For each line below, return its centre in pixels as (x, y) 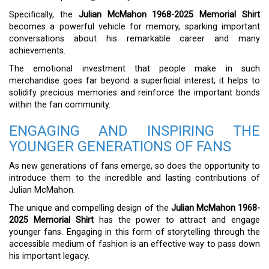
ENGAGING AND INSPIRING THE (134, 131)
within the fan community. (60, 105)
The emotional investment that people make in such (134, 69)
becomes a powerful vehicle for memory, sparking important (134, 27)
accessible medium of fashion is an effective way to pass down (134, 244)
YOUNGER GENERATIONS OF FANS (120, 147)
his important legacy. (49, 256)
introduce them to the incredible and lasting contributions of (134, 178)
